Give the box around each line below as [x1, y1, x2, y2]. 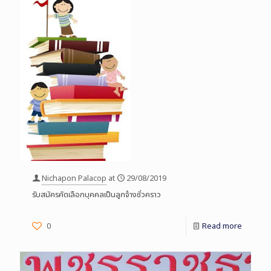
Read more [202, 220, 242, 233]
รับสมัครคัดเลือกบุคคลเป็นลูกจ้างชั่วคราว [32, 189, 161, 201]
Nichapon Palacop [42, 172, 106, 185]
